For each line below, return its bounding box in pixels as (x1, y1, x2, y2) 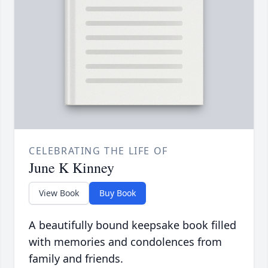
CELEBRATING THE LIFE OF (29, 144, 168, 158)
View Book (39, 187, 79, 199)
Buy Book (99, 187, 136, 199)
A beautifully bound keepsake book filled (29, 218, 236, 233)
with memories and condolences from (29, 234, 222, 249)
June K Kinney (29, 158, 114, 178)
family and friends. (29, 251, 123, 266)
